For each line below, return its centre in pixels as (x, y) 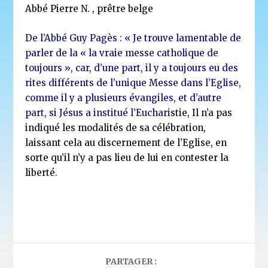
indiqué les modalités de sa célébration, (116, 127)
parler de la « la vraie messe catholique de (122, 53)
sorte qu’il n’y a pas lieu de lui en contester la (127, 157)
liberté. (42, 172)
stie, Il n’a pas (202, 112)
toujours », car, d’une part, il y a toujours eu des (132, 68)
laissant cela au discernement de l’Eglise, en (126, 142)
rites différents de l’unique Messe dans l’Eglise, (133, 83)
